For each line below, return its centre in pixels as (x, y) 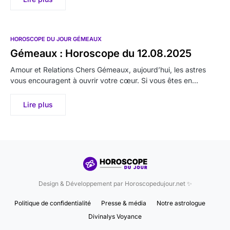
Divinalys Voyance (115, 217)
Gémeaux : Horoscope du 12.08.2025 (101, 54)
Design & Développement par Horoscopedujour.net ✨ (115, 184)
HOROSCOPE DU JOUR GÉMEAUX (56, 39)
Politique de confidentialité (53, 203)
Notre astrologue (181, 203)
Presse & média (124, 203)
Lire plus (38, 105)
